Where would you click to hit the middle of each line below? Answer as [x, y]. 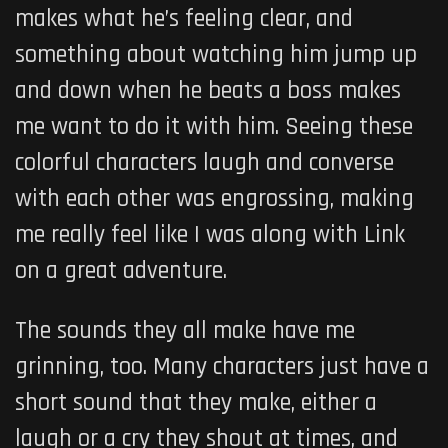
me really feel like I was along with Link [210, 235]
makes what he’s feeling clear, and [184, 19]
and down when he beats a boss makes [208, 91]
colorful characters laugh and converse [204, 163]
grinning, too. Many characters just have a [222, 367]
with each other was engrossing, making [214, 199]
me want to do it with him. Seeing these [214, 127]
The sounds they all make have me [185, 331]
